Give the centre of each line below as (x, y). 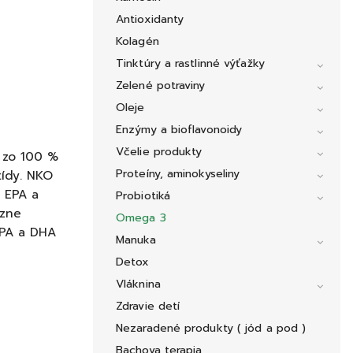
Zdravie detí (148, 307)
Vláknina (138, 284)
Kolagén (137, 42)
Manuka (136, 240)
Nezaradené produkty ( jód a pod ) (211, 329)
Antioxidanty (150, 20)
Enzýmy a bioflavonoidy (179, 130)
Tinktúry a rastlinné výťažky (190, 64)
